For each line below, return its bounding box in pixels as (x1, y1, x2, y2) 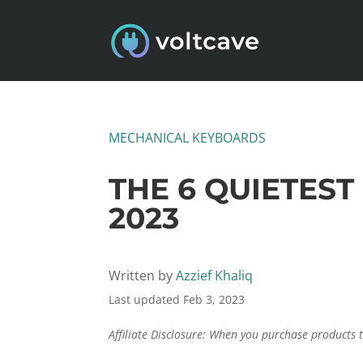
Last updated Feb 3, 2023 (109, 291, 246, 307)
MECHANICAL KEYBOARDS (109, 128, 267, 147)
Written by (109, 266, 177, 284)
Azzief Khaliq (176, 266, 254, 284)
